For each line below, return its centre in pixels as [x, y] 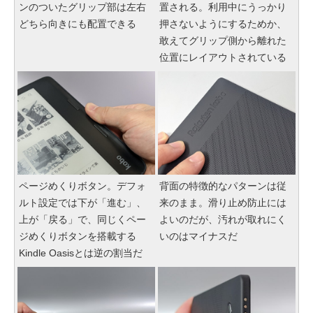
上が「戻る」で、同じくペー [82, 219]
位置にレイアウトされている [223, 58]
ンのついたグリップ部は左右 [82, 7]
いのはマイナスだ [198, 236]
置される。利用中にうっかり [223, 7]
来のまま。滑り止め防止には [223, 203]
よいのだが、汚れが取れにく [223, 219]
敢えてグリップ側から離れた [223, 41]
